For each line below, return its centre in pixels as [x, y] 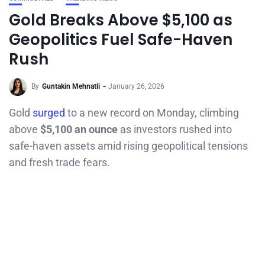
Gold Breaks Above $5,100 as [121, 20]
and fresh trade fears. [59, 162]
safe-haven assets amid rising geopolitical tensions [128, 146]
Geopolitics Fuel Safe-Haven [121, 40]
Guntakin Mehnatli [71, 87]
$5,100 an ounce [79, 129]
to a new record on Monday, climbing [153, 113]
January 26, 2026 [136, 87]
